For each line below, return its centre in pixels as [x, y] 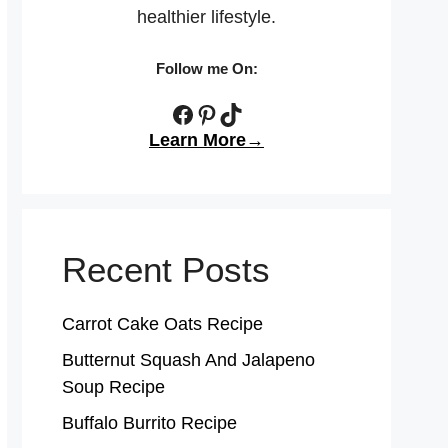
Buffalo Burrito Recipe [149, 422]
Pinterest [240, 112]
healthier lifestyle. [206, 17]
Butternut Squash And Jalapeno [188, 359]
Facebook [221, 112]
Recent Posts [166, 269]
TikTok [251, 112]
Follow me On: [206, 68]
